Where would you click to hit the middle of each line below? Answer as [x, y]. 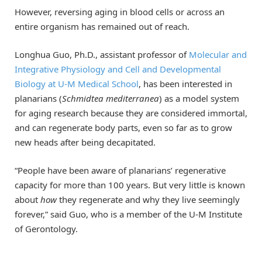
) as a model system [199, 99]
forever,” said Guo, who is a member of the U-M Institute [128, 214]
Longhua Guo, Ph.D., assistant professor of [102, 55]
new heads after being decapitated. [85, 142]
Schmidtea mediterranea [111, 99]
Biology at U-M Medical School [77, 84]
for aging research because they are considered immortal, [131, 113]
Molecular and [218, 55]
